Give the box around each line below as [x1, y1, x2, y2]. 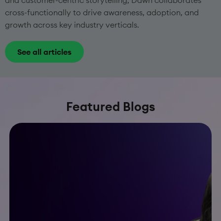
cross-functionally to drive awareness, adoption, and [5, 7, 199, 18]
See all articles [17, 47, 72, 57]
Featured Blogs [66, 99, 155, 115]
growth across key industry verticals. [5, 20, 139, 30]
